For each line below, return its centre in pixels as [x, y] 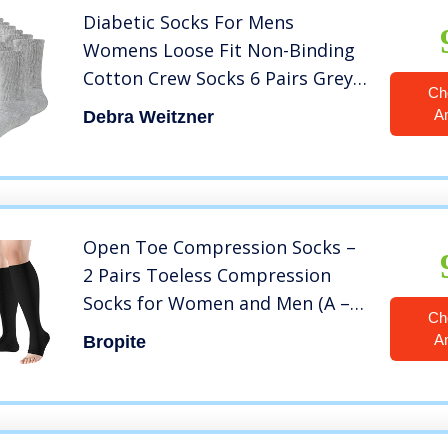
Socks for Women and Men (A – [217, 303]
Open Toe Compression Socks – [220, 247]
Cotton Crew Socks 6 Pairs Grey [218, 78]
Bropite [115, 342]
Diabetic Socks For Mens [189, 22]
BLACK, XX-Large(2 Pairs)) [190, 331]
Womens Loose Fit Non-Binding [219, 50]
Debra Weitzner [149, 117]
